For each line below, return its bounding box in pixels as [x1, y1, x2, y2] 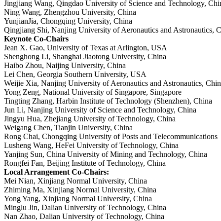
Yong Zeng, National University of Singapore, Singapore [4, 88, 182, 97]
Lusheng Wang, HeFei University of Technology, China [4, 141, 179, 150]
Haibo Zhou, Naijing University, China [4, 61, 126, 70]
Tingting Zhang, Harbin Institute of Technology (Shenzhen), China [4, 97, 212, 106]
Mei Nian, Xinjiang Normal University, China [4, 177, 147, 185]
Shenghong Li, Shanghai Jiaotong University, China [4, 52, 166, 61]
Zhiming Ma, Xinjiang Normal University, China [4, 185, 156, 194]
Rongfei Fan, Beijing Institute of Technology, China [4, 159, 166, 168]
